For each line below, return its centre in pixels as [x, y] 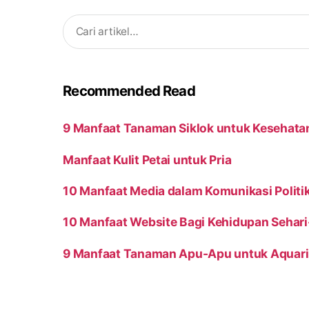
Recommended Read [129, 91]
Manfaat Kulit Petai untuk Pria [147, 159]
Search [76, 21]
